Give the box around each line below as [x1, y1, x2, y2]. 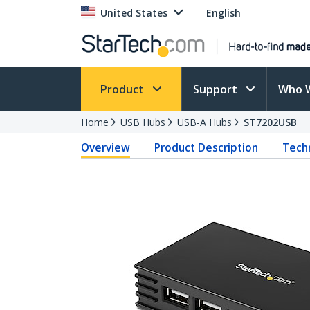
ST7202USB [244, 116, 297, 129]
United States [100, 6, 167, 19]
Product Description [154, 140, 259, 155]
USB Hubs [120, 116, 165, 129]
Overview [81, 140, 130, 155]
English [206, 6, 241, 19]
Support [193, 82, 240, 97]
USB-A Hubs [177, 116, 232, 129]
